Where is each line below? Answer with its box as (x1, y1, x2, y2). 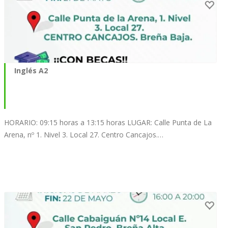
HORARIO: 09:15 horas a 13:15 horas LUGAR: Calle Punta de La (4, 117, 212, 127)
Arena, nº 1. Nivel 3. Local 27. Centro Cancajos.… (4, 129, 163, 139)
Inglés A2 (14, 65, 48, 75)
